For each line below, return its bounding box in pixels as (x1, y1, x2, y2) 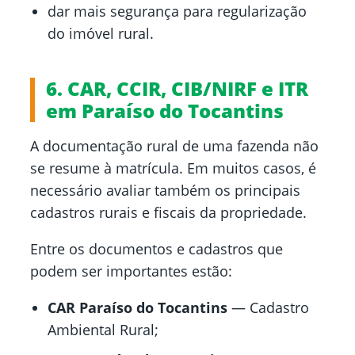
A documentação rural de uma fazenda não (30, 136, 319, 156)
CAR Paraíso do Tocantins (48, 298, 227, 318)
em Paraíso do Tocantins (46, 97, 284, 124)
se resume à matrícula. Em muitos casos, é (30, 158, 316, 178)
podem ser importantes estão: (30, 261, 232, 281)
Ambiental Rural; (48, 320, 158, 340)
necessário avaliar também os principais (30, 181, 300, 200)
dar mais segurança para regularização (48, 2, 307, 21)
